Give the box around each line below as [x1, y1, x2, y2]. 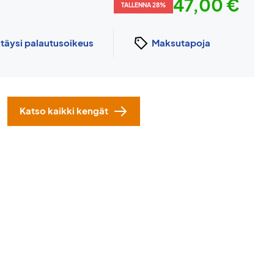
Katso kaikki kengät [19, 105, 108, 116]
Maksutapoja [152, 37, 210, 48]
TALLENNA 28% [121, 1, 166, 9]
